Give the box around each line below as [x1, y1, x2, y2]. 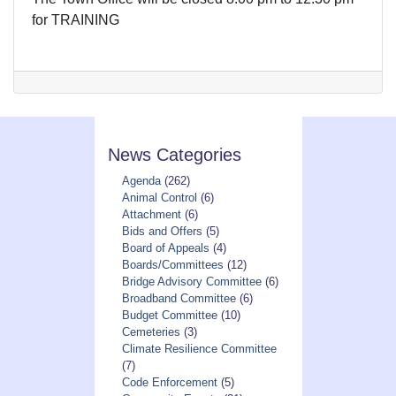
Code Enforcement [121, 376, 217, 390]
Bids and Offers [121, 225, 202, 239]
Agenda [121, 174, 161, 188]
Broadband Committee [121, 292, 236, 306]
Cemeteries [121, 325, 180, 339]
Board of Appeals [121, 241, 209, 255]
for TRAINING [32, 12, 119, 27]
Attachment [121, 208, 181, 222]
